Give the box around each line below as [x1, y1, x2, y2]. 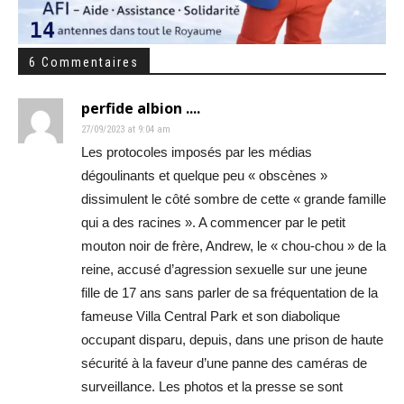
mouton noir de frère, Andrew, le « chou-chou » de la [81, 238, 386, 254]
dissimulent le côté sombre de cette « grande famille [81, 191, 386, 207]
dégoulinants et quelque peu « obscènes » [81, 168, 327, 184]
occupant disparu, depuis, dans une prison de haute [81, 332, 383, 348]
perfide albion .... [81, 98, 200, 119]
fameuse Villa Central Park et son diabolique [81, 308, 340, 325]
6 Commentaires [29, 55, 139, 70]
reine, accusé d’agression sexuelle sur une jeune [81, 262, 367, 278]
